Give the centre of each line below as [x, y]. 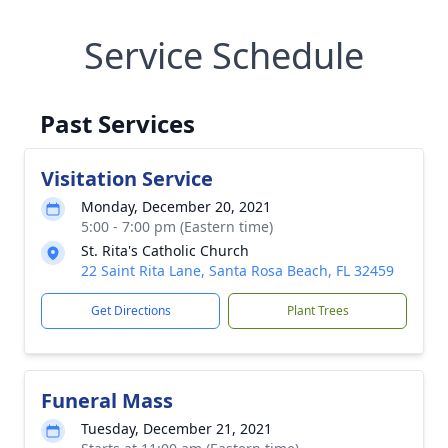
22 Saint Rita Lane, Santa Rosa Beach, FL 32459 [237, 270]
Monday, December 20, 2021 [176, 206]
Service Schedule [224, 55]
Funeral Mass [107, 400]
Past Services [117, 123]
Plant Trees [317, 310]
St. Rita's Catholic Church [165, 250]
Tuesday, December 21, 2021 [176, 428]
